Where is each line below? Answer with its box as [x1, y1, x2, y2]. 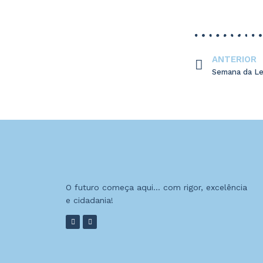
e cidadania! [66, 195, 113, 205]
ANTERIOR [212, 53, 257, 65]
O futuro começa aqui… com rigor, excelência [66, 182, 247, 192]
